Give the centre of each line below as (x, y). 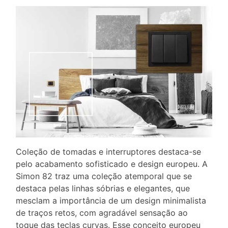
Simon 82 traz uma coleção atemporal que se (104, 176)
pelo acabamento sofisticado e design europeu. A (112, 164)
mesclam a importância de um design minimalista (111, 200)
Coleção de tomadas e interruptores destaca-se (108, 151)
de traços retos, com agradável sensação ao (102, 212)
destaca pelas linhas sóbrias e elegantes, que (103, 188)
